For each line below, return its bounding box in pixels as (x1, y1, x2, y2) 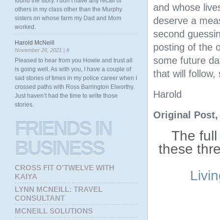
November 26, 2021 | (15, 47, 66, 53)
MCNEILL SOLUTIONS (15, 207, 93, 215)
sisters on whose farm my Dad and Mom (15, 15, 121, 22)
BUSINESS (15, 137, 104, 159)
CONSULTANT (15, 194, 65, 202)
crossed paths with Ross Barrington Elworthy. (15, 83, 135, 90)
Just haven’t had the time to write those (15, 92, 118, 99)
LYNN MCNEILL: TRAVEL (15, 185, 103, 193)
